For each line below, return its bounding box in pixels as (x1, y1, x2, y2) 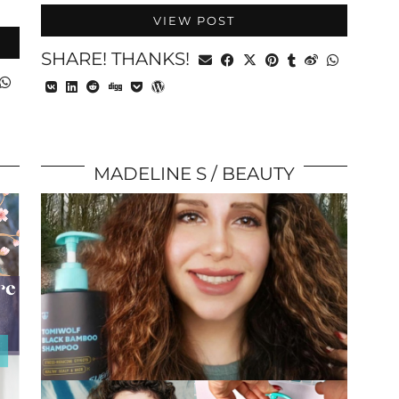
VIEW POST (153, 13, 235, 28)
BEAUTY (222, 163, 295, 184)
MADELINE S (94, 163, 207, 184)
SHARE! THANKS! (41, 48, 194, 69)
